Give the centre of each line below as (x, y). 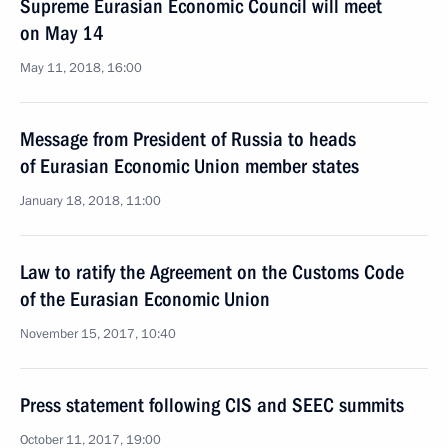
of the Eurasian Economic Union (145, 299)
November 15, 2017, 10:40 (98, 334)
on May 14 (62, 33)
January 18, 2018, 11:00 (90, 201)
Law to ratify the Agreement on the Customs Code (212, 272)
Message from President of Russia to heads (188, 139)
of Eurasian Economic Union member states (189, 166)
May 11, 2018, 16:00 (81, 68)
